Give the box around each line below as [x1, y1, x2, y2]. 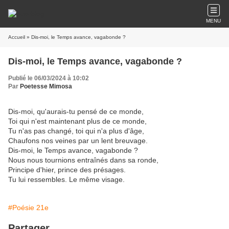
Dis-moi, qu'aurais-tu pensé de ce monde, [8, 107, 144, 116]
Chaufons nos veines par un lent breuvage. [8, 136, 148, 145]
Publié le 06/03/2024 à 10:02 [8, 75, 89, 82]
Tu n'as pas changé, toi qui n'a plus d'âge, [8, 127, 144, 135]
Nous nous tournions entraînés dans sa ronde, [8, 156, 158, 164]
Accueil [8, 34, 25, 40]
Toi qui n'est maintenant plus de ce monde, [8, 117, 147, 125]
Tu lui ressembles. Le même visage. [8, 175, 125, 184]
